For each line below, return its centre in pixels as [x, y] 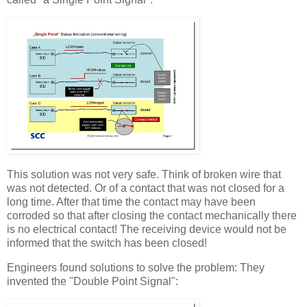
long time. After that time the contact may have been [131, 202]
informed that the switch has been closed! [107, 243]
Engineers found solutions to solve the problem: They [136, 267]
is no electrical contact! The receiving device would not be [147, 230]
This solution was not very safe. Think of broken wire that [144, 175]
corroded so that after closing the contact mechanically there [152, 216]
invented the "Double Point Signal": [93, 281]
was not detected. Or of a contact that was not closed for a [146, 188]
